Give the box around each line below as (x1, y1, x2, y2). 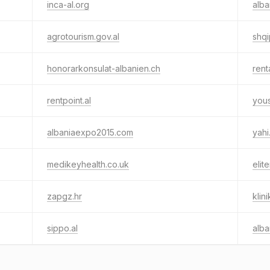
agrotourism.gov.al (47, 31, 119, 42)
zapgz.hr (47, 191, 82, 201)
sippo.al (47, 223, 78, 233)
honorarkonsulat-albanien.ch (47, 63, 160, 74)
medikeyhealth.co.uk (47, 159, 129, 169)
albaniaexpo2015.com (47, 127, 133, 137)
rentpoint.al (47, 95, 91, 105)
